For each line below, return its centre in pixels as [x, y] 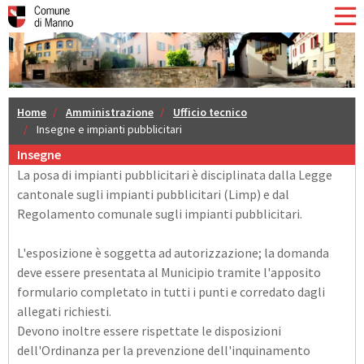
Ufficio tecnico [210, 112]
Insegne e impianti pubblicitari [108, 129]
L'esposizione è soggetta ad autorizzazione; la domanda [173, 252]
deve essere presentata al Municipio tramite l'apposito [169, 272]
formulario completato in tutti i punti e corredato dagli [171, 291]
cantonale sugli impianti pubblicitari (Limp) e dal [153, 194]
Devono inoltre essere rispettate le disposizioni [149, 330]
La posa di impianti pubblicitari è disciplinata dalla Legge [175, 174]
